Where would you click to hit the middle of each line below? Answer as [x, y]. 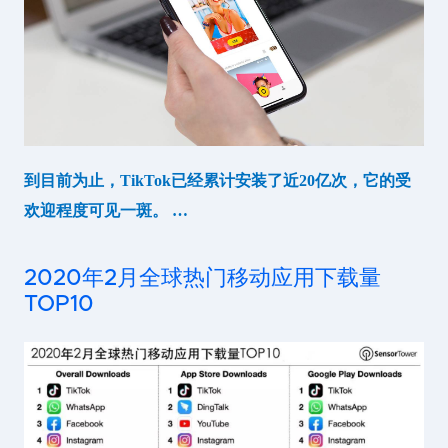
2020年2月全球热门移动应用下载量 [202, 279]
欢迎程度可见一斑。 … [106, 211]
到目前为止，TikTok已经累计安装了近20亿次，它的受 [217, 181]
